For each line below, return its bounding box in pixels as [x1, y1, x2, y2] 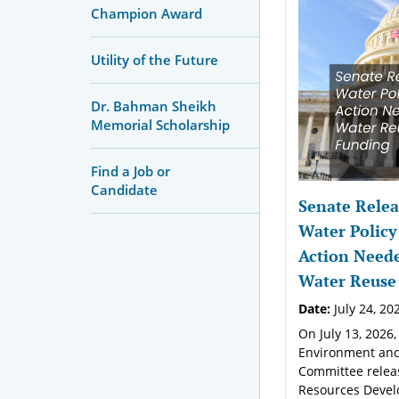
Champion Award [91, 4, 202, 22]
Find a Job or [91, 161, 170, 180]
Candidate [91, 180, 158, 199]
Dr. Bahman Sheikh [91, 96, 216, 115]
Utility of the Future [91, 50, 218, 69]
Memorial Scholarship [91, 115, 230, 134]
